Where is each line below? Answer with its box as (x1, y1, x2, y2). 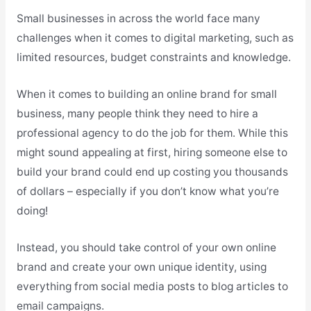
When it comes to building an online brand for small (16, 87, 277, 101)
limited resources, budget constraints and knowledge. (16, 51, 291, 65)
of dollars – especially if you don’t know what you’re (16, 185, 279, 199)
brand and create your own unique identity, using (16, 260, 267, 274)
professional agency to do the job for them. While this (16, 126, 288, 140)
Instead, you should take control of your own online (16, 240, 276, 254)
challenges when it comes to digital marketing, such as (16, 31, 294, 45)
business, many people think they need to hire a (16, 107, 258, 121)
